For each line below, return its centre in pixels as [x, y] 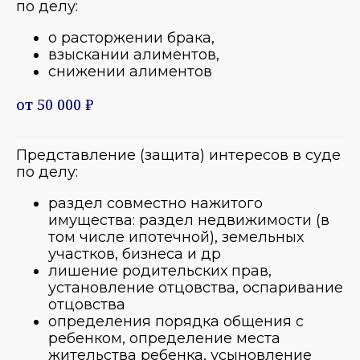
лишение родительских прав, [160, 270]
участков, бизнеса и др [135, 254]
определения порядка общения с [176, 321]
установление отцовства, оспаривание [196, 287]
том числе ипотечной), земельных [176, 237]
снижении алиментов [130, 71]
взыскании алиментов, [134, 54]
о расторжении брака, [131, 37]
